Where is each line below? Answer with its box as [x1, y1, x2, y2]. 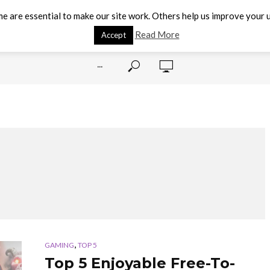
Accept [101, 30, 126, 40]
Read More [134, 29, 180, 40]
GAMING [45, 240, 74, 250]
